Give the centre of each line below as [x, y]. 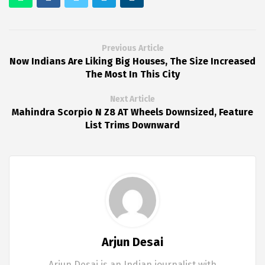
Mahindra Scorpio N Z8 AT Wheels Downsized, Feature [132, 112]
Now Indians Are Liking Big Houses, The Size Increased [132, 62]
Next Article [132, 99]
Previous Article [132, 49]
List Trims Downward [132, 125]
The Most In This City [132, 75]
